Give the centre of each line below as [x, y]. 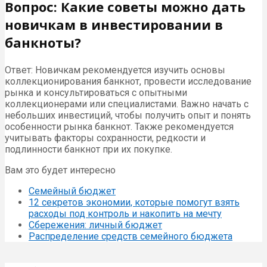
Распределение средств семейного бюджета [131, 237]
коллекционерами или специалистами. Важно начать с [127, 104]
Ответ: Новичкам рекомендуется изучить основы [115, 70]
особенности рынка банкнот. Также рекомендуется [119, 127]
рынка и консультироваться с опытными [96, 93]
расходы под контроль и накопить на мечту [125, 214]
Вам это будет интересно [60, 170]
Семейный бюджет [72, 191]
